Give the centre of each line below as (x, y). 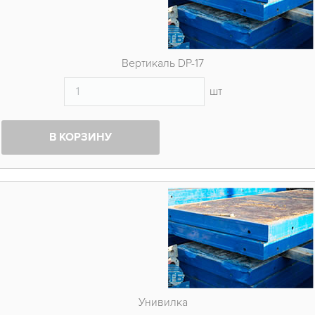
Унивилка (163, 302)
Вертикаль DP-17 (163, 64)
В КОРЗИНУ (80, 137)
